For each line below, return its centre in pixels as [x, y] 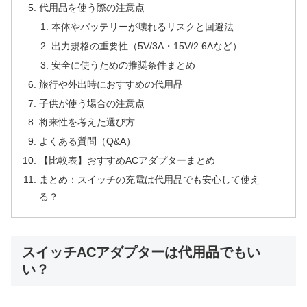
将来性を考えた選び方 [87, 122]
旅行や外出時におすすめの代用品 [111, 84]
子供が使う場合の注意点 [92, 103]
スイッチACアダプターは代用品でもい [141, 252]
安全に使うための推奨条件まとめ [123, 65]
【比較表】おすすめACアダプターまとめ [127, 161]
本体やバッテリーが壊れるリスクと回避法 [142, 27]
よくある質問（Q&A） [88, 142]
